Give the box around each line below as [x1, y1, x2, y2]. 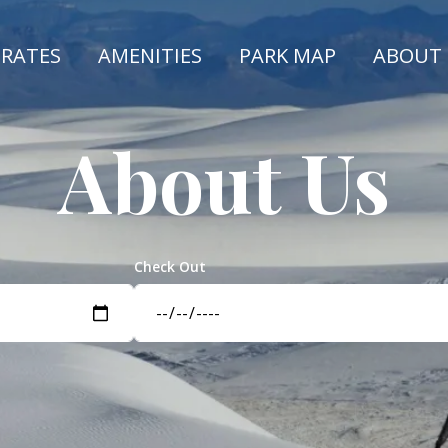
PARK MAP [239, 42, 337, 69]
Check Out [134, 257, 206, 276]
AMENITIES [98, 42, 203, 69]
